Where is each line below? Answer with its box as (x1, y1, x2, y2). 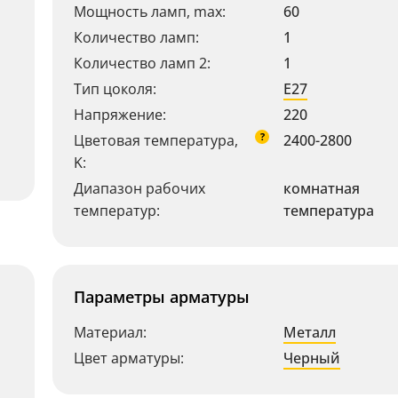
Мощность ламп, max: (74, 2, 226, 21)
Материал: (74, 322, 147, 342)
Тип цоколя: (74, 79, 156, 99)
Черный (283, 348, 340, 368)
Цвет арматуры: (74, 348, 184, 368)
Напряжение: (74, 105, 166, 124)
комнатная (283, 179, 360, 198)
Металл (283, 322, 336, 342)
